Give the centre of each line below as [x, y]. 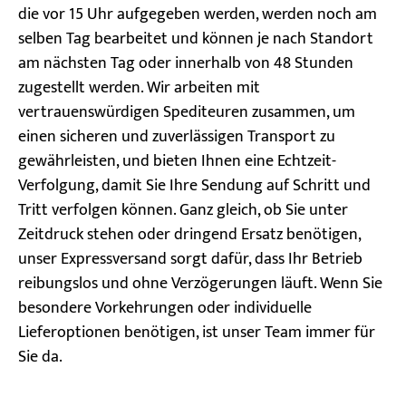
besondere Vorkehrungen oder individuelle [165, 308]
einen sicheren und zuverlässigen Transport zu [177, 136]
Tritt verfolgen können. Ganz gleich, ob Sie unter [183, 210]
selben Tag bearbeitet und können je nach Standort [196, 39]
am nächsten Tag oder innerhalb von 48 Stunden [186, 63]
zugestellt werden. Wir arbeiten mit [139, 87]
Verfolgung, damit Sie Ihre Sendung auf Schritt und [194, 185]
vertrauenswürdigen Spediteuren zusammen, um [187, 112]
